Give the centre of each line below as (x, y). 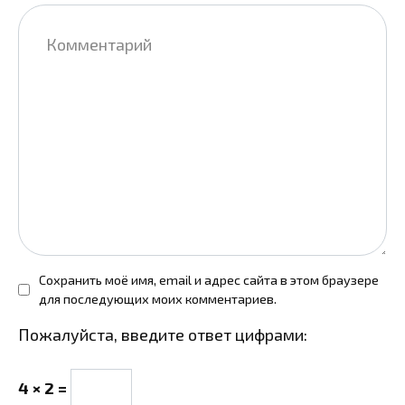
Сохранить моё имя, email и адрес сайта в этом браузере (209, 280)
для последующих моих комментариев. (158, 299)
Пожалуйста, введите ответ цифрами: (163, 335)
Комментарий (70, 16)
